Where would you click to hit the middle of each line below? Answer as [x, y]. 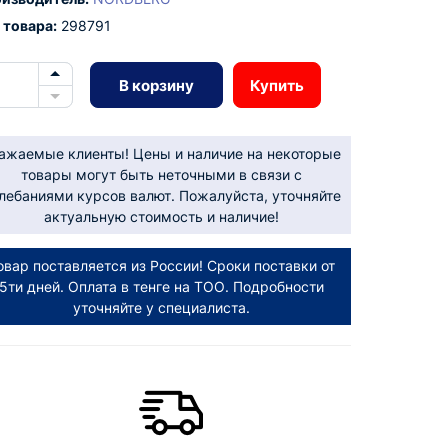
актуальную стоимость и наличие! [162, 216]
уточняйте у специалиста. [162, 307]
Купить [276, 85]
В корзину [156, 85]
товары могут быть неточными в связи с [162, 174]
